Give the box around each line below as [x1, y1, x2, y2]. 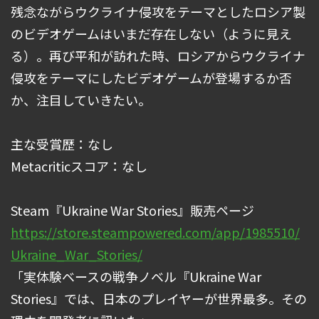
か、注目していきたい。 [11, 90, 151, 109]
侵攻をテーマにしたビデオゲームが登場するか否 [11, 68, 292, 87]
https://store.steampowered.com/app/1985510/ [11, 222, 300, 241]
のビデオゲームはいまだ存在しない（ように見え [11, 23, 292, 43]
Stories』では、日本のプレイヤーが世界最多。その [11, 288, 307, 308]
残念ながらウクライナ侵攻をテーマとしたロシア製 [11, 1, 305, 21]
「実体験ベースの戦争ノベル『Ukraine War [11, 266, 261, 286]
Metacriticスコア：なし [11, 156, 147, 175]
